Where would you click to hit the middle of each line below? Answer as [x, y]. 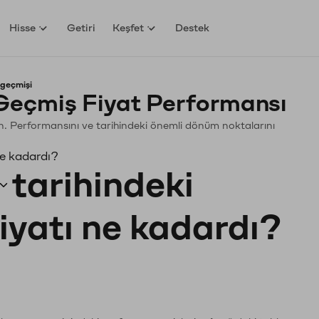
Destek [193, 28]
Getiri [82, 28]
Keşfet [129, 28]
